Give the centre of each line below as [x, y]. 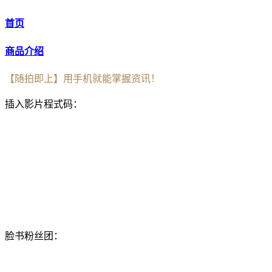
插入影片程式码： [44, 104]
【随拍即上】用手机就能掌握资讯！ [83, 78]
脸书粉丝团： [34, 236]
